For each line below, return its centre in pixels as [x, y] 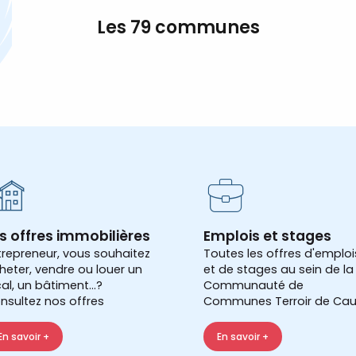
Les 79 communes [178, 28]
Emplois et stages [267, 236]
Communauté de [253, 286]
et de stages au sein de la [279, 270]
